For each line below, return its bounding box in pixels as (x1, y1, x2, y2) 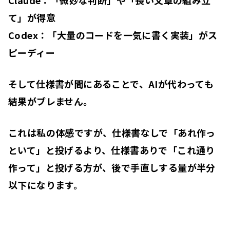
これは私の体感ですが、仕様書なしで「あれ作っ (8, 125, 216, 139)
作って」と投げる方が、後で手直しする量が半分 (8, 160, 216, 174)
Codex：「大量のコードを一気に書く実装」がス (8, 28, 218, 42)
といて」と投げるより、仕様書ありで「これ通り (8, 143, 215, 157)
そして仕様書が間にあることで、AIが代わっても (8, 76, 214, 90)
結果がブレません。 (8, 94, 93, 108)
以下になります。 (8, 178, 83, 191)
